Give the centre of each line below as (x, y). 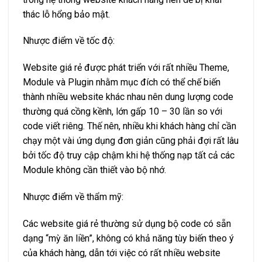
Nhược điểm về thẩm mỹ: (73, 196)
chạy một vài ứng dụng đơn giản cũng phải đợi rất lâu (131, 141)
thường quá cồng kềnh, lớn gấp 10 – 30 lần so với (123, 112)
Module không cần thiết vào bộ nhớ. (94, 170)
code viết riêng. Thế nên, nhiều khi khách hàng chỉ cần (130, 126)
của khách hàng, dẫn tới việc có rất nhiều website (122, 253)
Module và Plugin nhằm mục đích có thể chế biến (122, 82)
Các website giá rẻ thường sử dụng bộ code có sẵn (127, 223)
